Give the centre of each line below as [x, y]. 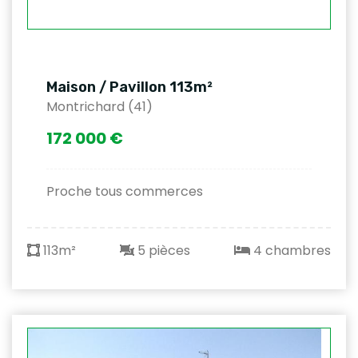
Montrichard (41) [99, 107]
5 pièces [162, 251]
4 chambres [290, 251]
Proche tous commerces [125, 191]
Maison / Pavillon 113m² [129, 87]
